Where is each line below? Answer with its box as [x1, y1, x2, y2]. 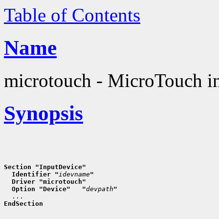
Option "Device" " [4, 185, 86, 193]
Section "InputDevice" [4, 163, 86, 171]
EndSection [4, 199, 43, 207]
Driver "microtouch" [4, 177, 86, 185]
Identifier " [4, 170, 59, 178]
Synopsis [4, 101, 83, 125]
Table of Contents [4, 4, 140, 25]
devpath [86, 185, 113, 193]
